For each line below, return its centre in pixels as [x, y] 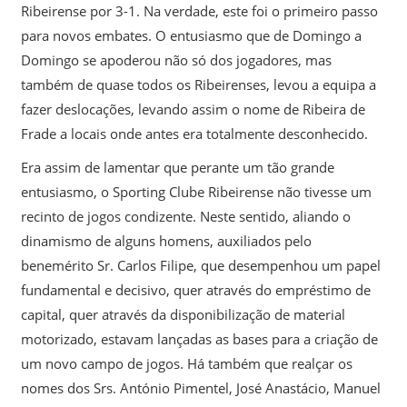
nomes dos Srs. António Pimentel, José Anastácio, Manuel [200, 387]
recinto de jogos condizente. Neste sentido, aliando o [185, 216]
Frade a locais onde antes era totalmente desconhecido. [194, 133]
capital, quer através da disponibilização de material [183, 314]
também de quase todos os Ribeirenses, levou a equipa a [198, 84]
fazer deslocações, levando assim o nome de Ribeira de [193, 109]
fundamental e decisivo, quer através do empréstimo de [195, 289]
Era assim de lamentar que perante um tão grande [177, 167]
